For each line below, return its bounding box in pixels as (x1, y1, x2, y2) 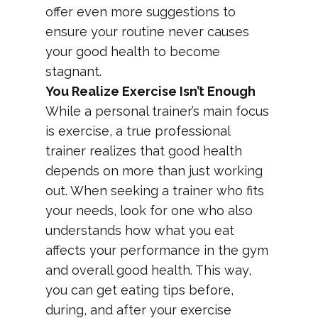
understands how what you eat (45, 223, 234, 238)
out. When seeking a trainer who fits (45, 183, 264, 198)
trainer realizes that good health (45, 143, 242, 158)
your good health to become (45, 44, 220, 59)
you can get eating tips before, (45, 283, 234, 297)
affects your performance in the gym (45, 243, 268, 258)
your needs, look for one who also (45, 203, 253, 218)
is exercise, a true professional (45, 124, 230, 138)
